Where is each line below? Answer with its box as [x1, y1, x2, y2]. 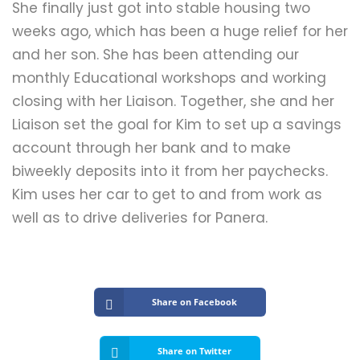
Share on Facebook [151, 296, 237, 309]
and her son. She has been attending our [12, 45, 299, 65]
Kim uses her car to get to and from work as [12, 185, 322, 205]
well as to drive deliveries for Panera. [12, 208, 272, 228]
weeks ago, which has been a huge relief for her [12, 22, 348, 42]
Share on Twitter [157, 345, 231, 358]
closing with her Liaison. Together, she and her [12, 92, 334, 112]
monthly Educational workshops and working [12, 68, 326, 88]
